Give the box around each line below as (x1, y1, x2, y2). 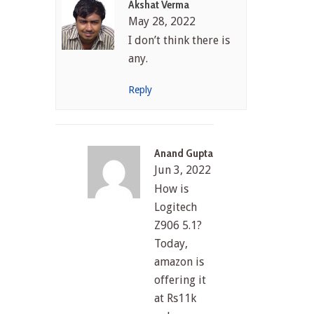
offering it (154, 273, 207, 287)
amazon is (154, 255, 205, 269)
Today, (154, 237, 189, 251)
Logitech (154, 200, 198, 214)
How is (154, 182, 189, 196)
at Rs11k (154, 292, 197, 306)
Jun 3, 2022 (154, 163, 212, 177)
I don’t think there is (128, 34, 231, 48)
